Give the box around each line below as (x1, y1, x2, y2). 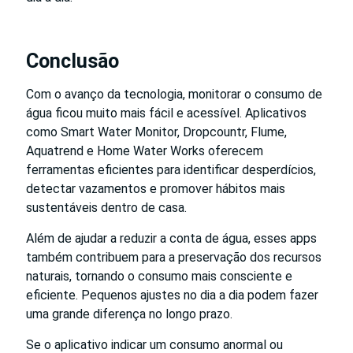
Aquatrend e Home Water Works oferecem (26, 143, 263, 158)
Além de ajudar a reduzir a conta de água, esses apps (26, 230, 317, 246)
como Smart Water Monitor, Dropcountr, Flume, (26, 124, 287, 139)
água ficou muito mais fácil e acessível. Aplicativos (26, 105, 307, 121)
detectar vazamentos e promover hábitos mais (26, 180, 285, 196)
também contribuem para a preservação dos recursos (26, 249, 321, 265)
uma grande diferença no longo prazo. (26, 306, 232, 321)
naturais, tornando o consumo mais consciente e (26, 268, 292, 284)
